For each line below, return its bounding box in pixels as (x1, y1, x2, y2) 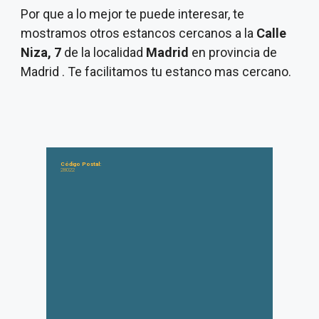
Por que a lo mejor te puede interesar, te (21, 6, 244, 21)
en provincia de (189, 45, 277, 60)
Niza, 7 (21, 45, 64, 60)
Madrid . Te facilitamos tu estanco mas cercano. (21, 64, 291, 79)
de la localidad (64, 45, 146, 60)
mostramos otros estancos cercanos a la (21, 26, 256, 41)
